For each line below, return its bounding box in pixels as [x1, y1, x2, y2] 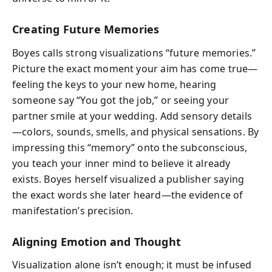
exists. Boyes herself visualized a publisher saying [12, 172, 245, 186]
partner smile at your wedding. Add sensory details [12, 109, 252, 123]
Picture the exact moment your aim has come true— [12, 61, 258, 75]
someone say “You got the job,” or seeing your [12, 93, 229, 107]
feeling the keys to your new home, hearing [12, 77, 217, 91]
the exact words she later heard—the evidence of [12, 188, 243, 202]
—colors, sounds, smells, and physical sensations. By [12, 124, 259, 138]
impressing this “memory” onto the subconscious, [12, 140, 248, 154]
